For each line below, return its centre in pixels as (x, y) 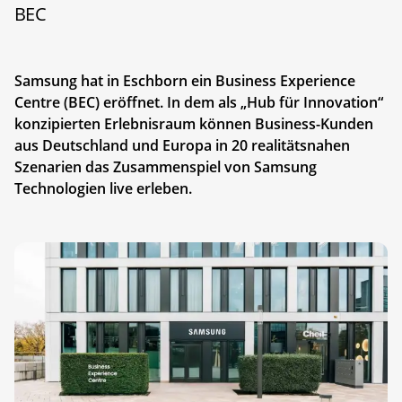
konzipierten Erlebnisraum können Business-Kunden (194, 123)
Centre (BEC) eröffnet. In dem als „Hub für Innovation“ (199, 102)
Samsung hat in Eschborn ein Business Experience (185, 80)
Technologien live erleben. (103, 188)
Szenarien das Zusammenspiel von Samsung (166, 166)
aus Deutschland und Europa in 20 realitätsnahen (182, 145)
